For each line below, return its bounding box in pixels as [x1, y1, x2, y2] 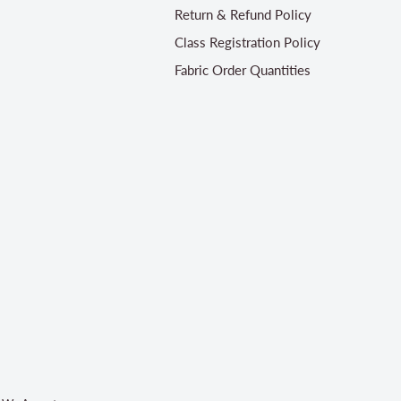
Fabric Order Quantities [174, 61, 311, 78]
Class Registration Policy [174, 33, 320, 50]
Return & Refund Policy [174, 5, 311, 22]
